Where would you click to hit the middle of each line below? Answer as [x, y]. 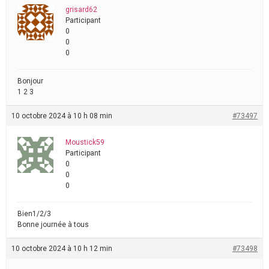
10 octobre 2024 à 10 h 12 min [62, 249]
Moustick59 [85, 142]
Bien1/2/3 [34, 214]
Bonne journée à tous [53, 225]
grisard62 [81, 10]
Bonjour [30, 81]
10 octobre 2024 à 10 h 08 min [62, 116]
